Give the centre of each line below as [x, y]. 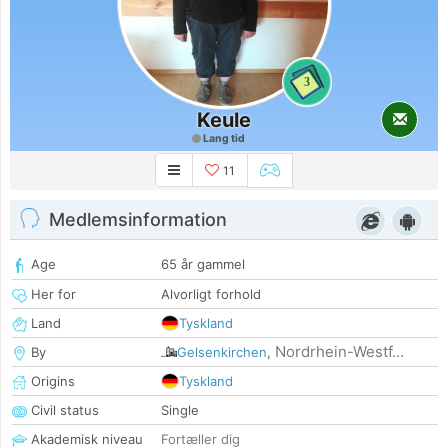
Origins [51, 381]
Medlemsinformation [138, 220]
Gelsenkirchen [222, 352]
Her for [51, 294]
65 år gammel [203, 264]
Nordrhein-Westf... [339, 352]
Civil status [63, 410]
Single [180, 410]
